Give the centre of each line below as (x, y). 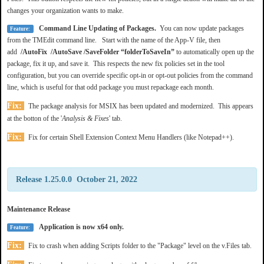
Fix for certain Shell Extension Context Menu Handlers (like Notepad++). (130, 137)
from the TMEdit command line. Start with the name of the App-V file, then (114, 40)
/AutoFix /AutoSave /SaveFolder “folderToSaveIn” (98, 52)
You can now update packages (202, 28)
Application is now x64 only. (78, 227)
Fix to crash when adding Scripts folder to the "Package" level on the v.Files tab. (139, 245)
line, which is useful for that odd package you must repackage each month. (110, 87)
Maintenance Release (39, 209)
